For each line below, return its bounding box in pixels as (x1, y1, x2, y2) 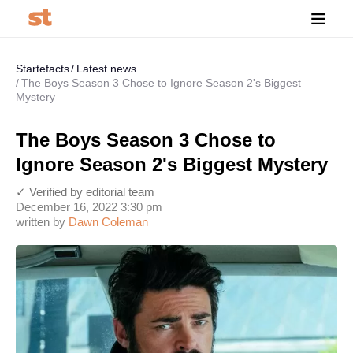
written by (16, 215, 69, 229)
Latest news (76, 62, 136, 75)
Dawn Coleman (69, 215, 148, 229)
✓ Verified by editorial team (16, 185, 154, 199)
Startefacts (16, 62, 69, 75)
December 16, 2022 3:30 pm (16, 200, 162, 214)
